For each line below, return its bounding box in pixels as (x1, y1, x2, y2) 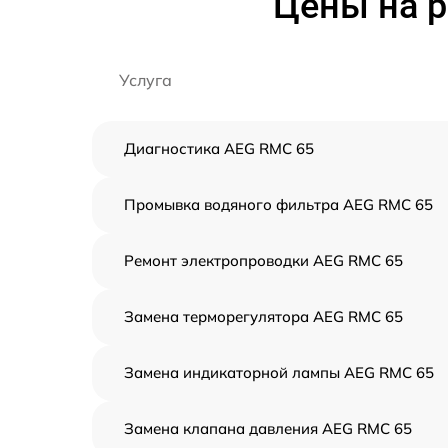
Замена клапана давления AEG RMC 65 (124, 419, 412, 438)
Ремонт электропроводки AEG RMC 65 (124, 251, 403, 270)
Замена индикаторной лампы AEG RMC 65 (124, 363, 434, 382)
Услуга (119, 70, 172, 90)
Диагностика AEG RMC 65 (124, 139, 314, 158)
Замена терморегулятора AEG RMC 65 (124, 307, 403, 326)
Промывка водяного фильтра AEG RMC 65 (124, 195, 433, 214)
